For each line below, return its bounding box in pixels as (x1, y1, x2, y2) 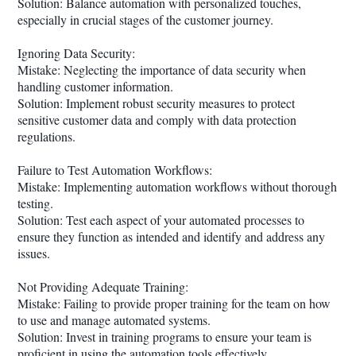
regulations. (17, 128, 75, 145)
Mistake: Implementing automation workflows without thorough (17, 178, 337, 195)
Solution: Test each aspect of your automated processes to (17, 211, 304, 228)
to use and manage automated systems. (17, 311, 211, 328)
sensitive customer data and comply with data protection (17, 111, 296, 128)
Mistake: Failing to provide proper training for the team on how (17, 295, 331, 311)
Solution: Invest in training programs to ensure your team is (17, 328, 311, 345)
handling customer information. (17, 78, 173, 95)
